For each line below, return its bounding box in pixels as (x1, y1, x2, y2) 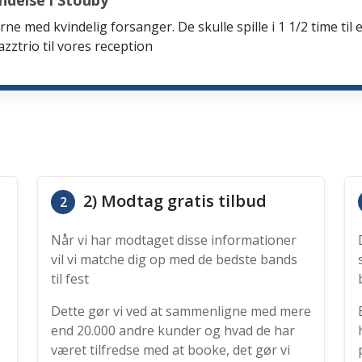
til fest (51, 270, 89, 288)
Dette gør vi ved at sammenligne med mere (51, 302, 311, 320)
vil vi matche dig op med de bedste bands (51, 250, 297, 268)
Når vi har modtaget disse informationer (51, 231, 297, 249)
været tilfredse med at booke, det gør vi (51, 341, 290, 359)
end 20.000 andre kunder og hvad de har (51, 322, 295, 339)
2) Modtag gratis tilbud (79, 190, 267, 212)
